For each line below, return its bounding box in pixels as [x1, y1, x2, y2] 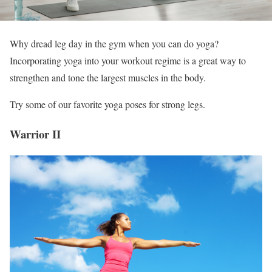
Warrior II [10, 126, 61, 143]
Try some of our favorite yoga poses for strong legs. [10, 98, 205, 111]
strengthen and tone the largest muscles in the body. [10, 71, 206, 84]
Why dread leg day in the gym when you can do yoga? [10, 37, 219, 50]
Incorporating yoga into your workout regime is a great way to [10, 54, 246, 67]
